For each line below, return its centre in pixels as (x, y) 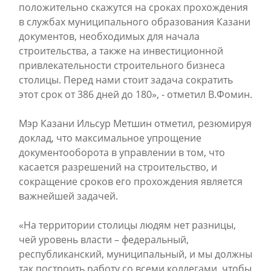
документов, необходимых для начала (109, 36)
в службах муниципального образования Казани (135, 22)
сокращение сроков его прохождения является (131, 181)
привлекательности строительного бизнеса (122, 65)
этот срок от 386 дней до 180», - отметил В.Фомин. (135, 94)
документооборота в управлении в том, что (122, 152)
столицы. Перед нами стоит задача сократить (126, 80)
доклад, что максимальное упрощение (110, 138)
